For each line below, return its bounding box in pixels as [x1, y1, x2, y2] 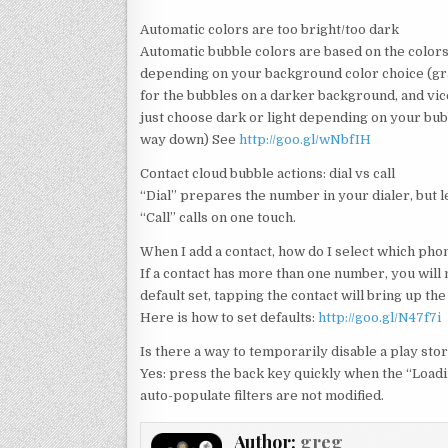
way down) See [140, 131, 239, 147]
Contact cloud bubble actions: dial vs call [140, 165, 395, 181]
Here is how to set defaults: [140, 309, 318, 325]
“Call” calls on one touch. [140, 209, 296, 225]
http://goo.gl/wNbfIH [239, 131, 371, 147]
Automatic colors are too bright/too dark [140, 21, 399, 37]
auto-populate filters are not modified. [140, 387, 384, 403]
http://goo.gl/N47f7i [318, 309, 441, 325]
